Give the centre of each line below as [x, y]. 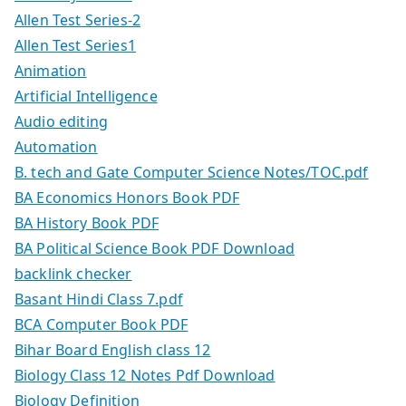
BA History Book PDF [87, 222]
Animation [51, 70]
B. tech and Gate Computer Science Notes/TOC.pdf [192, 172]
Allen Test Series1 [75, 45]
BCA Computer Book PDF [101, 324]
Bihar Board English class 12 [113, 349]
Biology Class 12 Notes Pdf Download [145, 375]
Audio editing [62, 121]
